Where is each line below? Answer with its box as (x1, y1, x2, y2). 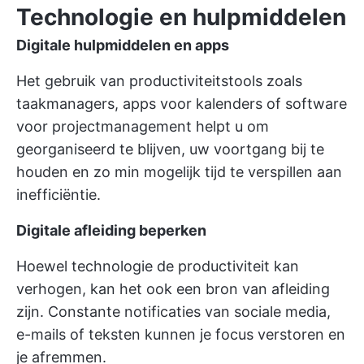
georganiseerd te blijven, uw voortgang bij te (16, 141, 324, 158)
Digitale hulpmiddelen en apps (16, 37, 229, 54)
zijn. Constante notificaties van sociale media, (16, 303, 331, 320)
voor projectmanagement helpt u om (16, 118, 269, 135)
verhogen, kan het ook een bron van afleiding (16, 280, 330, 297)
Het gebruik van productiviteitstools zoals (16, 72, 302, 89)
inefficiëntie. (16, 186, 101, 203)
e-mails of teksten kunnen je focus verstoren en (16, 326, 345, 343)
